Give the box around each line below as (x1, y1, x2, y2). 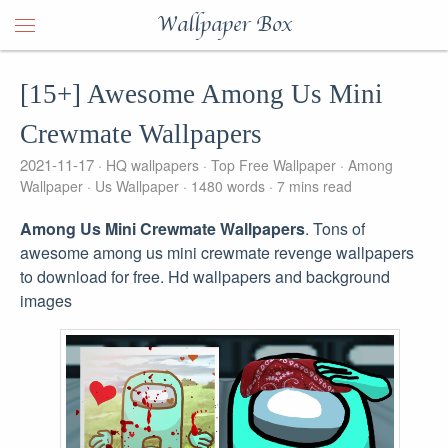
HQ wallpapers (102, 155, 203, 175)
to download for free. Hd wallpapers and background (20, 265, 390, 288)
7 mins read (273, 176, 352, 196)
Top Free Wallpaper (207, 155, 340, 175)
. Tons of (305, 217, 365, 240)
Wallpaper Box (156, 14, 292, 36)
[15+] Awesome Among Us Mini (20, 79, 383, 109)
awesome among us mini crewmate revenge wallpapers (20, 241, 414, 264)
